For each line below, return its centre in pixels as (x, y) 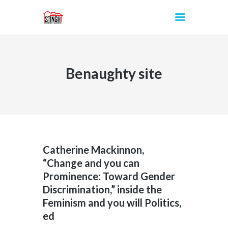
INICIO (59, 76)
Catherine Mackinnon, (93, 150)
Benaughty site (114, 73)
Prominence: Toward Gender (109, 176)
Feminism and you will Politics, (112, 203)
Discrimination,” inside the (102, 190)
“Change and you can (91, 163)
